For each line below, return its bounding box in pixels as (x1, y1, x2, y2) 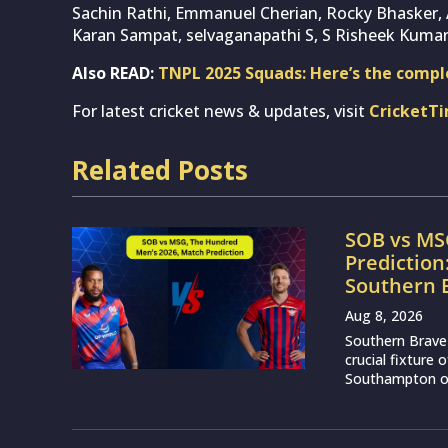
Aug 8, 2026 (345, 305, 424, 325)
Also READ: (72, 61, 158, 84)
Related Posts (72, 151, 248, 188)
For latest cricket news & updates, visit (72, 99, 369, 122)
